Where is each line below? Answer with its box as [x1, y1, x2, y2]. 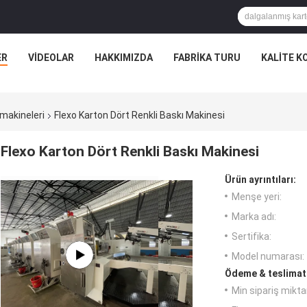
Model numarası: [232, 251, 304, 262]
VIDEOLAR [27, 52, 74, 63]
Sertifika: [232, 231, 271, 243]
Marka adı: [232, 211, 276, 223]
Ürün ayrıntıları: [225, 174, 296, 186]
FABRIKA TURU [173, 52, 241, 63]
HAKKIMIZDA [94, 52, 153, 63]
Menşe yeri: [232, 191, 282, 203]
